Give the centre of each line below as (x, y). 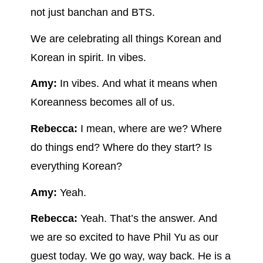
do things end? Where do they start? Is (121, 148)
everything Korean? (77, 166)
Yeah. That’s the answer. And (149, 219)
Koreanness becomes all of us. (102, 102)
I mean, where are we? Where (151, 129)
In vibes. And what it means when (138, 84)
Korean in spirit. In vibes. (88, 57)
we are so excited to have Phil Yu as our (124, 237)
